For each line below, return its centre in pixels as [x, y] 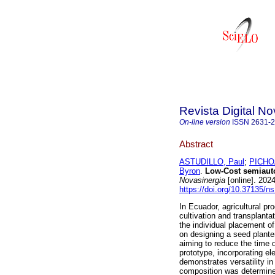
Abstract [196, 144]
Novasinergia [202, 180]
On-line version [205, 122]
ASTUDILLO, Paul [212, 162]
